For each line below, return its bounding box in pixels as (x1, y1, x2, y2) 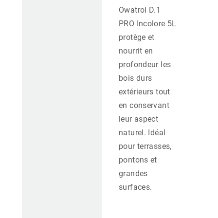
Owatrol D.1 (119, 5, 161, 15)
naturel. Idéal (119, 128, 166, 138)
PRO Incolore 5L (119, 19, 177, 29)
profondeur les (119, 60, 171, 70)
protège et (119, 33, 155, 42)
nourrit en (119, 46, 153, 56)
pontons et (119, 155, 157, 165)
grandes (119, 169, 148, 179)
